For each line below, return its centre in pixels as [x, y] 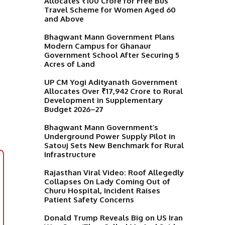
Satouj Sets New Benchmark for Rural [114, 145]
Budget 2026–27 [74, 109]
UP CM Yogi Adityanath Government [111, 82]
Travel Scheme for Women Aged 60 [110, 10]
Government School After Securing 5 [112, 55]
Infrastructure [70, 154]
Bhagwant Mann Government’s [101, 127]
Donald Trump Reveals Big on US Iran [114, 217]
